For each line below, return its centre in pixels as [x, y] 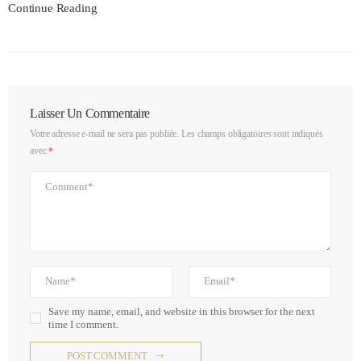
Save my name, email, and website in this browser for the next [182, 311]
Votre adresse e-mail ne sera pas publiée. [105, 135]
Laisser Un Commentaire [90, 113]
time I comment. [84, 324]
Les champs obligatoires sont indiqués [252, 135]
